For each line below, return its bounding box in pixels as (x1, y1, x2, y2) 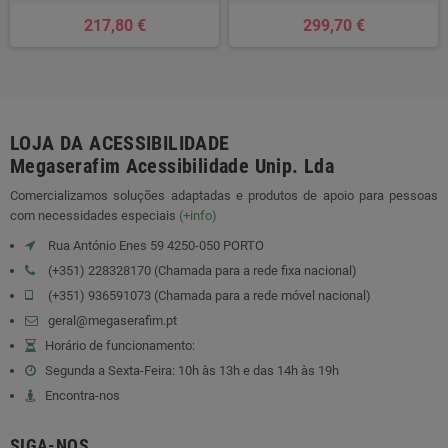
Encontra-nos (45, 388, 120, 404)
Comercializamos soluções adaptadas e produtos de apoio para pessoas (10, 188, 438, 204)
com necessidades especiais (10, 208, 179, 224)
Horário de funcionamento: (45, 338, 195, 354)
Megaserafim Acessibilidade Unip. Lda (10, 155, 335, 179)
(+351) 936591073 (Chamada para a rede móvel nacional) (45, 288, 371, 304)
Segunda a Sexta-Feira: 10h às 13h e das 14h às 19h (45, 363, 339, 379)
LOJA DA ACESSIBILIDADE (10, 132, 235, 156)
